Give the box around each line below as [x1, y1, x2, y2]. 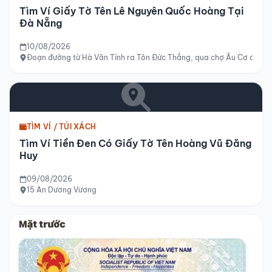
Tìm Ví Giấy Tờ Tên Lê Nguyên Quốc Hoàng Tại [19, 4, 244, 17]
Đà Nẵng [19, 16, 62, 29]
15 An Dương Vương [27, 185, 97, 194]
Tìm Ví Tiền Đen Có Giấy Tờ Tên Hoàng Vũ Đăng [19, 137, 251, 149]
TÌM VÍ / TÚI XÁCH [27, 121, 97, 131]
